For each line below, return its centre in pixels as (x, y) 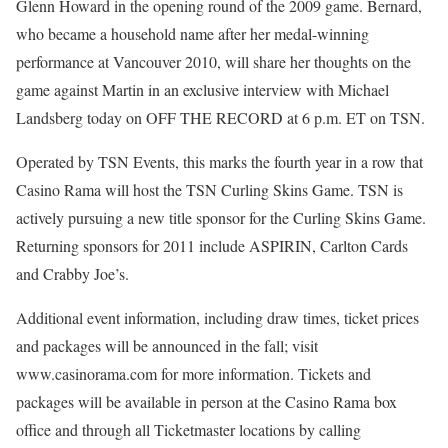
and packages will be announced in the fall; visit (167, 345)
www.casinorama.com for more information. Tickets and (193, 373)
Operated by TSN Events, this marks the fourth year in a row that (219, 161)
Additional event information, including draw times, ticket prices (217, 317)
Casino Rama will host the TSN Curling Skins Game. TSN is (209, 189)
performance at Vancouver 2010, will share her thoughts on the (213, 61)
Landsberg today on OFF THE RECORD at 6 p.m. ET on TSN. (220, 117)
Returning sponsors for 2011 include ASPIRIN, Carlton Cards (212, 245)
